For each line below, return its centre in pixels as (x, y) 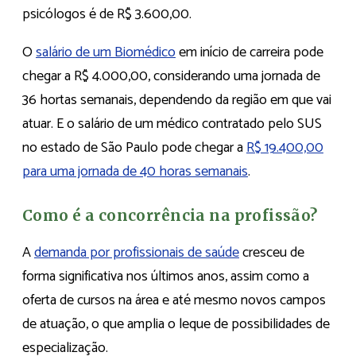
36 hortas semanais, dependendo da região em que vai (177, 100)
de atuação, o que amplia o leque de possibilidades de (176, 324)
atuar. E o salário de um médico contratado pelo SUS (172, 124)
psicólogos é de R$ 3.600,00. (108, 14)
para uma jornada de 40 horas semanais (135, 171)
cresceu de (272, 252)
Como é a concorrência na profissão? (170, 216)
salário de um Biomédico (106, 52)
